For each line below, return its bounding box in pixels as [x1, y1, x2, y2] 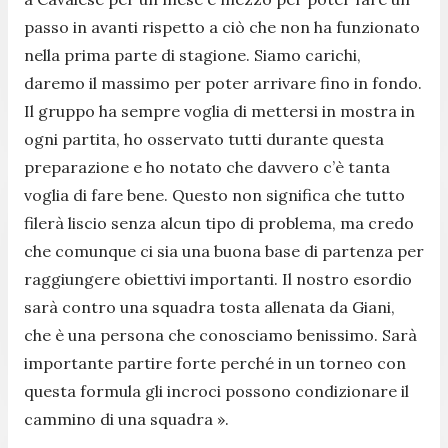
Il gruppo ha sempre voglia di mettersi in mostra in [24, 100, 415, 121]
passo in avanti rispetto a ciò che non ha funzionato [24, 16, 420, 37]
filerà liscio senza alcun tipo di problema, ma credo [24, 212, 414, 233]
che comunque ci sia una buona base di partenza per [24, 240, 424, 261]
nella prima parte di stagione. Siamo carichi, [24, 44, 361, 65]
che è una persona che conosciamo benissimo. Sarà [24, 324, 417, 345]
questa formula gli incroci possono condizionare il [24, 380, 409, 401]
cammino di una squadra [24, 408, 213, 429]
